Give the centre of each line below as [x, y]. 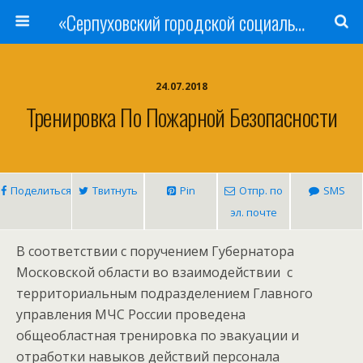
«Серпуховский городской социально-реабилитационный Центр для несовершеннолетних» [299, 22]
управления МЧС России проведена [131, 314]
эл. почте [254, 212]
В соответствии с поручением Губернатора [155, 251]
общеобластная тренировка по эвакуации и [158, 335]
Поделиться [41, 190]
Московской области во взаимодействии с [154, 272]
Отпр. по [261, 190]
